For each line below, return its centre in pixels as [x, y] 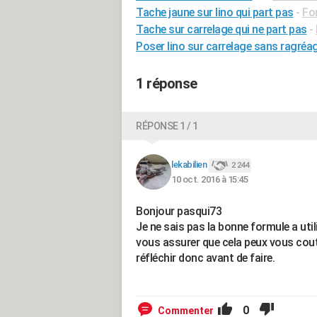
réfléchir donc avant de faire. [205, 258]
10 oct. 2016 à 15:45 [209, 179]
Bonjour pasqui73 [179, 211]
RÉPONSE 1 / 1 [167, 126]
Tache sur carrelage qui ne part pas [221, 29]
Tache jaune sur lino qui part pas [215, 12]
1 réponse [167, 83]
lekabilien [189, 165]
